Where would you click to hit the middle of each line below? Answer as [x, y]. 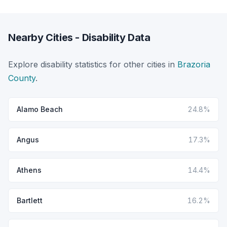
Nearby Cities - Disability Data [79, 37]
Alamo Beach [40, 109]
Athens [29, 170]
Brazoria [194, 64]
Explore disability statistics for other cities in [93, 64]
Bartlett [30, 200]
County [22, 78]
